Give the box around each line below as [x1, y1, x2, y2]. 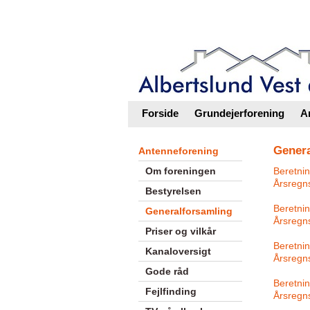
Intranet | [134, 11, 191, 22]
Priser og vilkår [145, 226, 216, 237]
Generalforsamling [145, 206, 232, 217]
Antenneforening [138, 145, 219, 156]
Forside [141, 107, 179, 119]
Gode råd [145, 266, 189, 277]
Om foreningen [145, 165, 216, 176]
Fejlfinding [145, 286, 197, 297]
